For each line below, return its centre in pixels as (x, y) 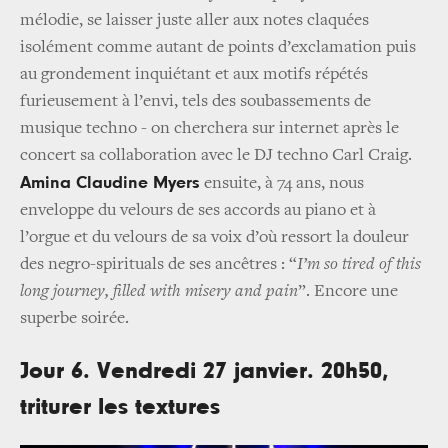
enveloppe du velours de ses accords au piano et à (198, 210)
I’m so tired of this (359, 264)
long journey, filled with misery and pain (159, 291)
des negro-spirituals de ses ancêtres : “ (158, 264)
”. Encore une (348, 291)
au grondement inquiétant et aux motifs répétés (194, 74)
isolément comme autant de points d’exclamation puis (218, 47)
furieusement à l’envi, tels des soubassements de (195, 101)
